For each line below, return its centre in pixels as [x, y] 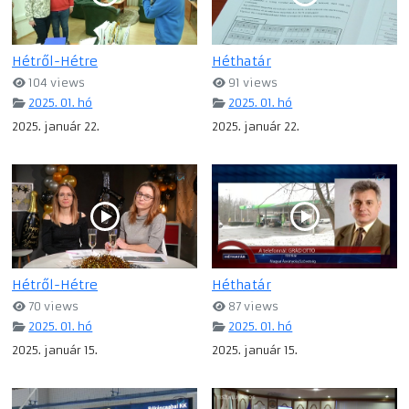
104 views [56, 82]
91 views [252, 82]
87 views [252, 306]
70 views [52, 306]
